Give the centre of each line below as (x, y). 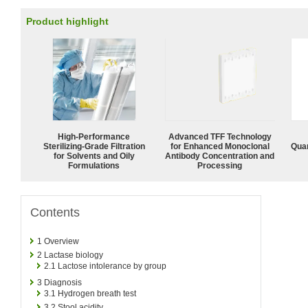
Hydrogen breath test (97, 293)
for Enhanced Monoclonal (220, 146)
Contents (55, 212)
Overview (62, 241)
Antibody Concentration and (220, 156)
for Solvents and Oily (94, 156)
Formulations (94, 165)
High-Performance (94, 136)
